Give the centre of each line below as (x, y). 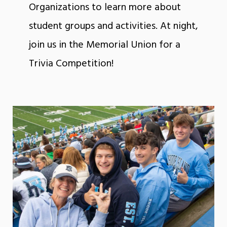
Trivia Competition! (71, 64)
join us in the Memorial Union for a (104, 45)
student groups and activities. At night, (113, 26)
